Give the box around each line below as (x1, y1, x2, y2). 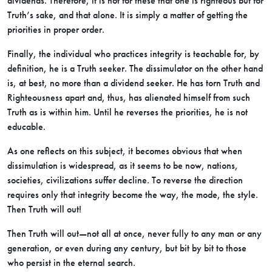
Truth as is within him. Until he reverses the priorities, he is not (7, 106, 248, 118)
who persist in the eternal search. (7, 257, 135, 268)
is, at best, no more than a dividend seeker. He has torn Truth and (7, 77, 260, 89)
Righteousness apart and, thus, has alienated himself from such (7, 92, 250, 103)
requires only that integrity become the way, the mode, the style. (7, 189, 258, 200)
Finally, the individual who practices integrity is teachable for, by (7, 48, 259, 59)
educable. (7, 121, 46, 132)
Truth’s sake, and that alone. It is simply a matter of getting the (7, 9, 248, 21)
